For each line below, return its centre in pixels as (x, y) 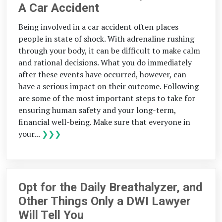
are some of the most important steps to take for (107, 98)
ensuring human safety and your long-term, (97, 110)
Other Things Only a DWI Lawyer (105, 201)
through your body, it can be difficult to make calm (109, 51)
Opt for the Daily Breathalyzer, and (111, 188)
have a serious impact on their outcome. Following (109, 86)
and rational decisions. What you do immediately (105, 63)
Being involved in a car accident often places (98, 27)
